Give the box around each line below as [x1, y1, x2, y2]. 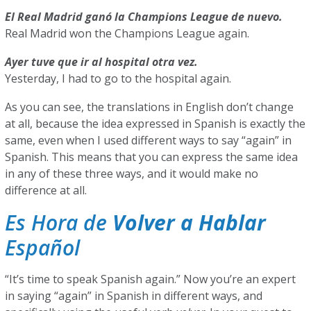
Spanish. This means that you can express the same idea [5, 149, 299, 165]
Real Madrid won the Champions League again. [5, 26, 253, 41]
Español [5, 233, 81, 262]
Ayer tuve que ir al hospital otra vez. [5, 54, 201, 69]
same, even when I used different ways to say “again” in [5, 133, 292, 148]
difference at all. [5, 183, 90, 198]
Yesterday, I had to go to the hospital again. [5, 71, 235, 86]
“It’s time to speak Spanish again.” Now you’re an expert [5, 271, 296, 287]
